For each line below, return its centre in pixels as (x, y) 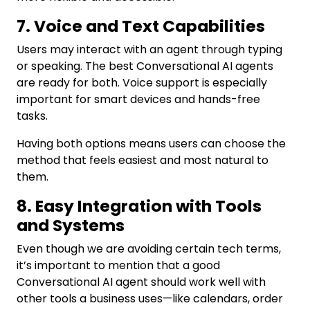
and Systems (71, 225)
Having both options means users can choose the (151, 144)
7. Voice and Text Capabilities (141, 26)
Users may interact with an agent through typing (149, 49)
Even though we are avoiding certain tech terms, (149, 249)
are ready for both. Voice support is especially (142, 83)
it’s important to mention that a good (118, 265)
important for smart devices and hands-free (138, 99)
